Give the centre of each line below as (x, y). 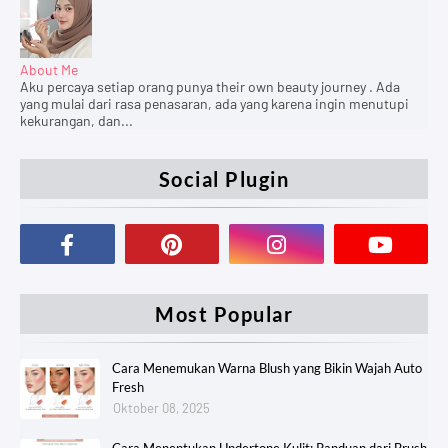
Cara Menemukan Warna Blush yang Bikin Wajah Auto (267, 367)
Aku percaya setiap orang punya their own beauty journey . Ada (210, 86)
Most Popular (224, 313)
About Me (49, 69)
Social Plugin (224, 178)
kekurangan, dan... (76, 120)
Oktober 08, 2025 (161, 407)
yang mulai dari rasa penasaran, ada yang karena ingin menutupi (214, 103)
